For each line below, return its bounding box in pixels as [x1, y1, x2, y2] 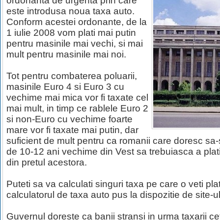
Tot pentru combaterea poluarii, [6, 71, 137, 81]
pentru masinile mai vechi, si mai [6, 38, 143, 49]
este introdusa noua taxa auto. [6, 6, 135, 16]
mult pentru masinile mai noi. [6, 49, 126, 59]
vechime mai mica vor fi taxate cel [6, 92, 148, 103]
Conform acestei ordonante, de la [6, 17, 147, 27]
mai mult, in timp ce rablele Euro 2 [6, 103, 148, 113]
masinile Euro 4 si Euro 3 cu [6, 82, 124, 92]
